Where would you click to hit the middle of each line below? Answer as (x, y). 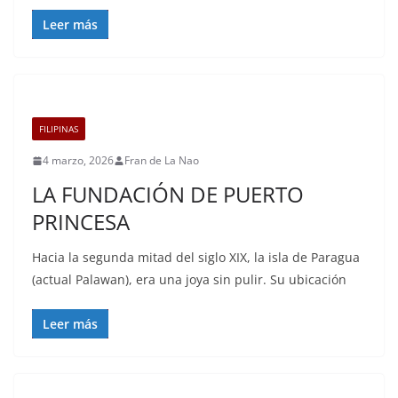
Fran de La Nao (162, 160)
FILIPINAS (59, 129)
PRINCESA (81, 222)
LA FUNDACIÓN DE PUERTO (168, 194)
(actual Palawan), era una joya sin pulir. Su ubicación (189, 279)
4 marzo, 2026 (78, 160)
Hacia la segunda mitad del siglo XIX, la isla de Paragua (196, 257)
